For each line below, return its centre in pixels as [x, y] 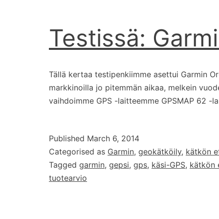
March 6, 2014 [113, 139]
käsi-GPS [168, 165]
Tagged [64, 165]
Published [68, 139]
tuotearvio [68, 178]
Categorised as [78, 152]
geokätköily [160, 152]
